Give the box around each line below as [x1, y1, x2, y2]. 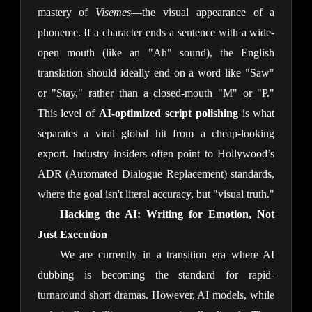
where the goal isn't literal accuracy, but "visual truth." [37, 188, 274, 201]
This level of [37, 107, 100, 120]
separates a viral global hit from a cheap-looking [37, 127, 275, 140]
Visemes [95, 6, 132, 19]
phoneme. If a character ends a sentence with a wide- [37, 26, 275, 39]
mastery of [37, 6, 96, 19]
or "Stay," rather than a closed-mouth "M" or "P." [37, 87, 275, 100]
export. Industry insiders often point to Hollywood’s [37, 148, 275, 160]
